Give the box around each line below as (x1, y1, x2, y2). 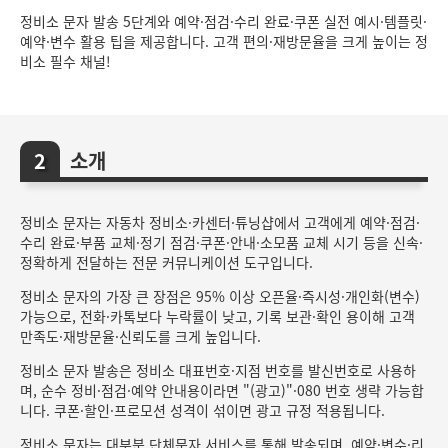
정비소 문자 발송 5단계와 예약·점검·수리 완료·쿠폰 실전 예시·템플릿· (20, 11, 427, 31)
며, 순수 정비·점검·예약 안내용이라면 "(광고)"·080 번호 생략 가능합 (20, 380, 424, 400)
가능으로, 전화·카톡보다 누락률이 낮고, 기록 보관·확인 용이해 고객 (20, 306, 415, 326)
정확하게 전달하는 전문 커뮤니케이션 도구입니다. (20, 252, 313, 272)
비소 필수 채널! (20, 51, 111, 71)
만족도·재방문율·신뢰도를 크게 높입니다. (20, 326, 261, 346)
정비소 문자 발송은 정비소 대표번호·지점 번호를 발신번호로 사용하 (20, 360, 416, 380)
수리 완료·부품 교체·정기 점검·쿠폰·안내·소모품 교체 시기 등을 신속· (20, 232, 423, 252)
